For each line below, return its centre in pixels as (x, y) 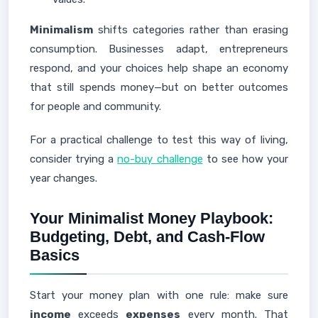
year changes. (64, 178)
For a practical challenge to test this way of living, (159, 140)
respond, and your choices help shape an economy (159, 68)
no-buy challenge (160, 159)
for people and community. (95, 106)
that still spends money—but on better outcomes (159, 87)
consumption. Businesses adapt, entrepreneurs (159, 49)
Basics (55, 255)
